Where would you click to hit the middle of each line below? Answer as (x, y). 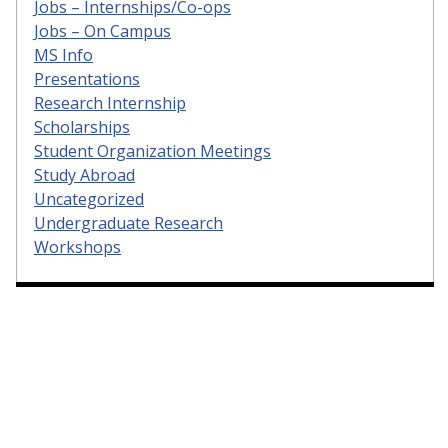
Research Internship (110, 103)
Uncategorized (89, 199)
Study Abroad (84, 175)
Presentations (87, 79)
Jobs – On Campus (102, 31)
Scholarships (82, 127)
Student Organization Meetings (152, 151)
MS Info (63, 55)
